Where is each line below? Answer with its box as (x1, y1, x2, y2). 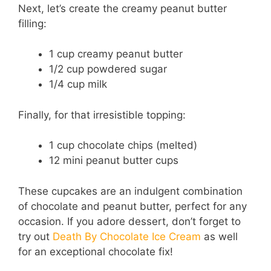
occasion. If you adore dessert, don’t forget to (18, 215, 241, 227)
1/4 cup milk (49, 78, 107, 91)
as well (201, 230, 238, 243)
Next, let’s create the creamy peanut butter (18, 2, 227, 15)
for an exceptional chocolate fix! (18, 245, 173, 258)
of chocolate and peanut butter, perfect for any (18, 200, 247, 212)
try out (18, 230, 53, 243)
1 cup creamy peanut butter (49, 48, 183, 60)
